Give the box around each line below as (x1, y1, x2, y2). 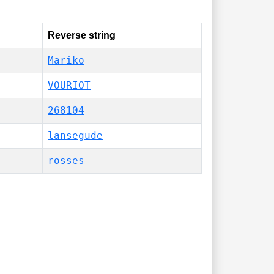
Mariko (48, 54, 84, 66)
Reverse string (48, 30, 116, 40)
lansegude (48, 130, 103, 141)
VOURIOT (48, 80, 91, 91)
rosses (48, 155, 84, 166)
